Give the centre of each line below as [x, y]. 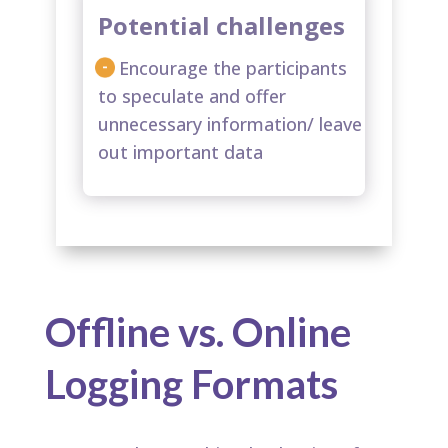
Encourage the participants [233, 68]
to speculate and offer [192, 96]
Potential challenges [221, 26]
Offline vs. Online [197, 332]
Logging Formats [191, 384]
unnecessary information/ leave [230, 124]
